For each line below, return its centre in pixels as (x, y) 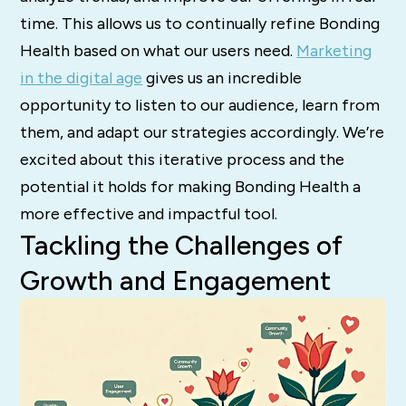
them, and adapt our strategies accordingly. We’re (203, 133)
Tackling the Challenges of (182, 246)
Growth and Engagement (176, 281)
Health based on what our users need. (159, 51)
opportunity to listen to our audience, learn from (200, 106)
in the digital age (82, 78)
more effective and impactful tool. (149, 214)
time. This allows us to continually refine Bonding (200, 24)
